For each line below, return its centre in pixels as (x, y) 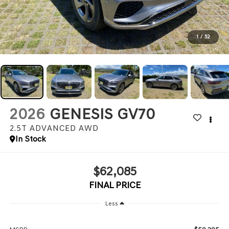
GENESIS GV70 (102, 114)
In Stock (30, 139)
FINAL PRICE (114, 185)
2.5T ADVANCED (43, 128)
